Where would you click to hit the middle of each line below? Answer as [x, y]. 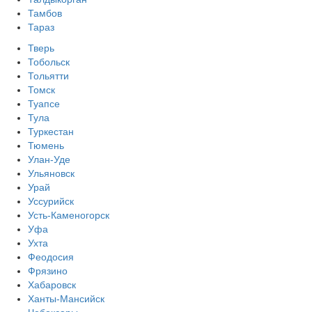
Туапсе [44, 103]
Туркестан [51, 131]
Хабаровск [52, 284]
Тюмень [46, 145]
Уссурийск [51, 201]
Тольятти [48, 76]
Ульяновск [51, 173]
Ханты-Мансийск [66, 298]
